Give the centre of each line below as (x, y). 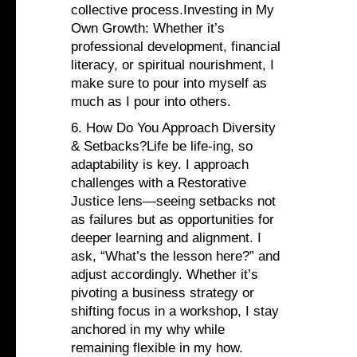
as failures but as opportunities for (173, 220)
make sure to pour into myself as (169, 84)
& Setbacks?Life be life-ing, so (162, 147)
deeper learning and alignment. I (166, 238)
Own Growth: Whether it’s (148, 29)
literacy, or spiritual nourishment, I (173, 65)
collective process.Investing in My (173, 10)
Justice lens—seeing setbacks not (173, 202)
